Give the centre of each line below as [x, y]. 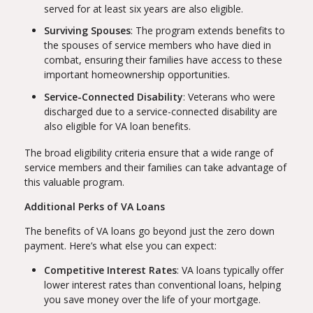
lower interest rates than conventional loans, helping [162, 284]
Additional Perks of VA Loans [95, 206]
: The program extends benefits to [208, 31]
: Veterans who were [229, 96]
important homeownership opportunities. [137, 75]
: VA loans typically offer [230, 270]
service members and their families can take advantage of [155, 167]
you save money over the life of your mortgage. [152, 299]
